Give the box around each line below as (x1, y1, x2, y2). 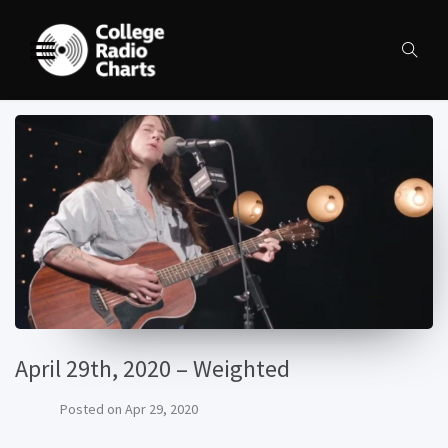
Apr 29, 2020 (122, 400, 198, 419)
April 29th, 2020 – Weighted (15, 353, 290, 385)
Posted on (60, 400, 122, 419)
